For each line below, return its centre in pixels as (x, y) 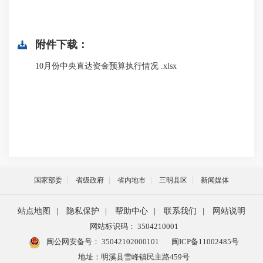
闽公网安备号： (72, 242)
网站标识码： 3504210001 (134, 226)
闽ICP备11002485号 (205, 242)
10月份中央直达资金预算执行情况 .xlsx (106, 66)
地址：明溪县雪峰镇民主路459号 (134, 257)
